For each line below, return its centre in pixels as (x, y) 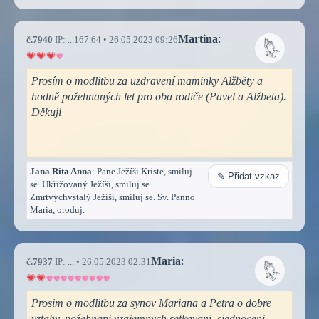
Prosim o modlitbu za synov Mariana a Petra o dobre (151, 303)
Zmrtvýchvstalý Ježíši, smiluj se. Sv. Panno (113, 197)
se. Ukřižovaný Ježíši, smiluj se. (91, 184)
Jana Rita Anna (61, 171)
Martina (198, 38)
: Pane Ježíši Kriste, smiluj (142, 171)
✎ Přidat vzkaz (249, 176)
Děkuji (46, 112)
